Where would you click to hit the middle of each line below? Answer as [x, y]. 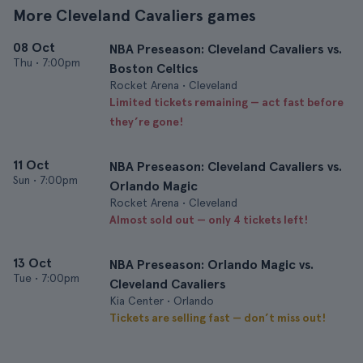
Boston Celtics [154, 68]
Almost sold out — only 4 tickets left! [209, 220]
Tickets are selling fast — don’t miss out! [218, 318]
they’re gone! [146, 122]
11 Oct [31, 165]
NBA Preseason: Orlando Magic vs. [211, 265]
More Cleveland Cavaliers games [135, 15]
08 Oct [34, 47]
